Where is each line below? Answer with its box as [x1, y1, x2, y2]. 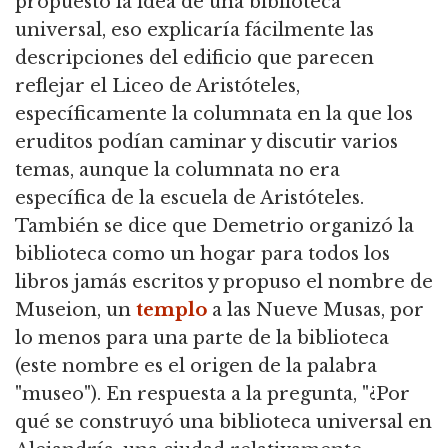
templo [136, 298, 207, 321]
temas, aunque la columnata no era [15, 158, 340, 181]
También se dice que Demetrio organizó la [15, 214, 414, 237]
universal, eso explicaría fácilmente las [15, 18, 374, 41]
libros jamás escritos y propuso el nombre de [15, 270, 433, 293]
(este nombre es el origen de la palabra [15, 354, 377, 377]
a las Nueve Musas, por [207, 298, 424, 321]
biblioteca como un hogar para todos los [15, 242, 390, 265]
